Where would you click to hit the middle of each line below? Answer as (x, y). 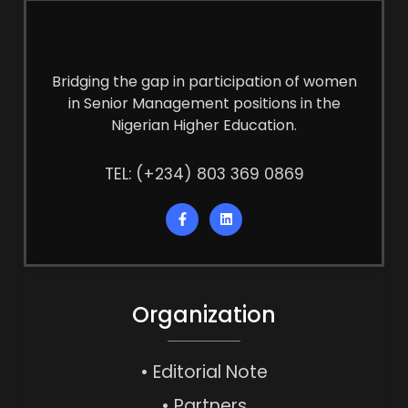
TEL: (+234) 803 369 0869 (204, 174)
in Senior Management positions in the (204, 103)
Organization (204, 314)
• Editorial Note (204, 372)
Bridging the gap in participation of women (204, 81)
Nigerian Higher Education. (204, 125)
